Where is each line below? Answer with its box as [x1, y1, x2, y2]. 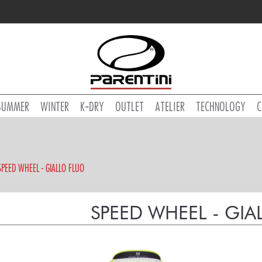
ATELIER [154, 99, 185, 114]
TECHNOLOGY [195, 99, 246, 114]
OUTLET [115, 99, 144, 114]
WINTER [40, 99, 69, 114]
